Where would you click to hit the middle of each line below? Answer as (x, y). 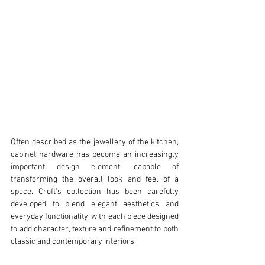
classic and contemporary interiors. (73, 242)
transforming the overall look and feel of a (95, 180)
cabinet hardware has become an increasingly (95, 155)
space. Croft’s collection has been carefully (95, 192)
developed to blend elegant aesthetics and (95, 205)
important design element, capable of (95, 167)
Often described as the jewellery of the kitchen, (95, 143)
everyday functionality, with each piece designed (95, 217)
